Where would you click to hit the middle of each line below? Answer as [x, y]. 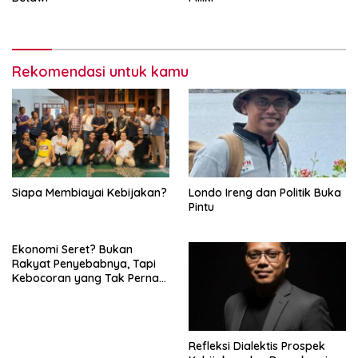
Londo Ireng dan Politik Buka [265, 192]
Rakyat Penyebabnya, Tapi [84, 263]
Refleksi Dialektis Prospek [257, 346]
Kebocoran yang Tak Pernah [89, 278]
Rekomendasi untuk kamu [100, 71]
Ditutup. [32, 292]
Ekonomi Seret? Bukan [72, 249]
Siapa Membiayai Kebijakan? [89, 192]
